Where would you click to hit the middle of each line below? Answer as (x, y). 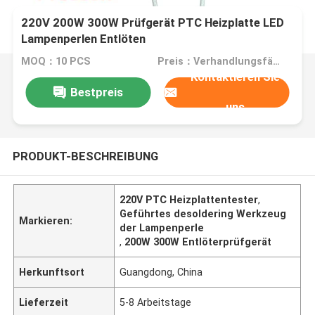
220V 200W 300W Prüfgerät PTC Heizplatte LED (153, 23)
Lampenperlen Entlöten (84, 39)
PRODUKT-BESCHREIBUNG (85, 156)
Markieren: (46, 220)
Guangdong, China (161, 272)
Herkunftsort (52, 272)
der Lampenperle (162, 227)
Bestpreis (96, 92)
